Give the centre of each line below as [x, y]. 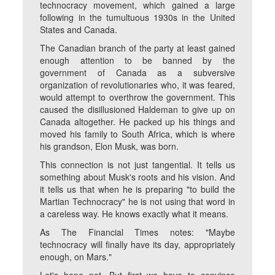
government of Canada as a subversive [137, 73]
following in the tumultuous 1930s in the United [137, 17]
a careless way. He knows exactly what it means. [134, 214]
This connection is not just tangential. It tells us [137, 165]
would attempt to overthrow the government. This [137, 97]
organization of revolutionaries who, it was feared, [137, 85]
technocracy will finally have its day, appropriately [137, 245]
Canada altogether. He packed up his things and [137, 122]
